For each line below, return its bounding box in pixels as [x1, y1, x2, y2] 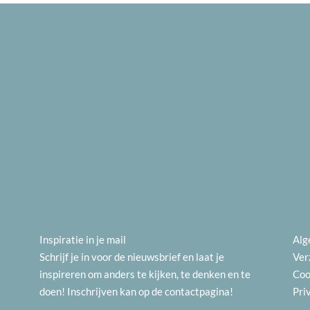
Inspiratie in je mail [39, 232, 126, 246]
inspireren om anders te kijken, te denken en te [39, 267, 250, 280]
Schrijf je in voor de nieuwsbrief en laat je [39, 250, 224, 263]
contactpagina [164, 284, 230, 298]
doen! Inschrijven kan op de [39, 284, 165, 298]
